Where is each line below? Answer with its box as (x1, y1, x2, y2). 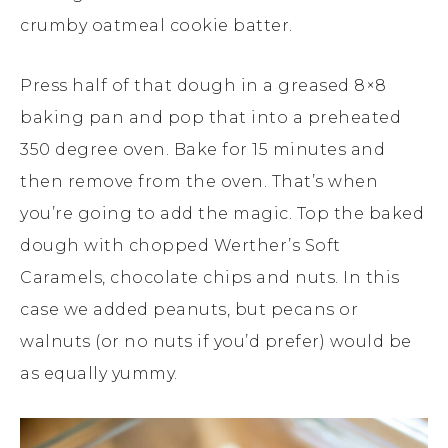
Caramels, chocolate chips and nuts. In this (20, 268, 400, 288)
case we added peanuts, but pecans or (20, 300, 358, 320)
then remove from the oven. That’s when (20, 172, 378, 192)
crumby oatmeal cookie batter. (20, 16, 293, 36)
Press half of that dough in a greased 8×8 (20, 76, 387, 96)
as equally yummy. (20, 364, 178, 384)
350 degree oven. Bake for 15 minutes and (20, 140, 385, 160)
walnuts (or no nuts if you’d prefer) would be (20, 332, 412, 352)
